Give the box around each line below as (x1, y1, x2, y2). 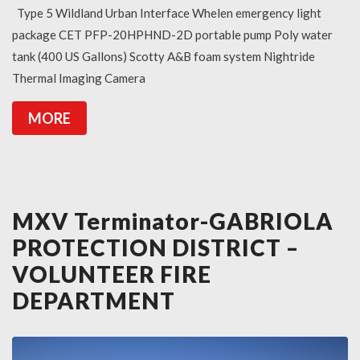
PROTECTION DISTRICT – (12, 234, 299, 262)
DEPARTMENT (12, 287, 175, 315)
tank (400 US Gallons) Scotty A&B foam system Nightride (12, 49, 315, 64)
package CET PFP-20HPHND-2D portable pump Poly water (12, 27, 333, 43)
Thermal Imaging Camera (12, 71, 145, 86)
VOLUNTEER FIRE (12, 260, 211, 288)
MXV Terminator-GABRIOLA (12, 207, 333, 235)
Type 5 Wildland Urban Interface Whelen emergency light (12, 6, 321, 21)
